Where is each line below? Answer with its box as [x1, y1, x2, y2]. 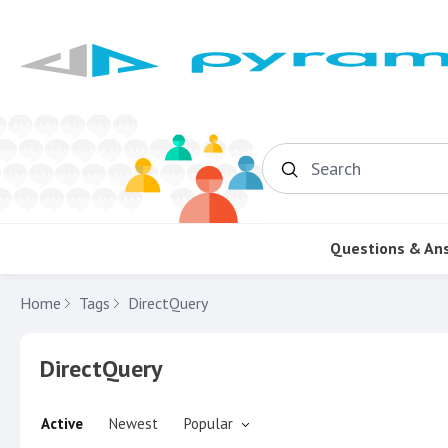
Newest [109, 413, 158, 433]
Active [41, 413, 83, 433]
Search [312, 167, 353, 185]
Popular [184, 413, 233, 433]
